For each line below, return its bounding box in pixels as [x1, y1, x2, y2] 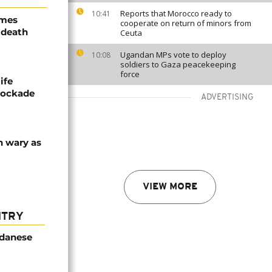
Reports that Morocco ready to [120, 8, 232, 19]
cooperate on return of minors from [120, 18, 251, 29]
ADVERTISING [201, 93, 254, 102]
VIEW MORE [143, 182, 197, 192]
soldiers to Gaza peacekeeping [120, 59, 236, 70]
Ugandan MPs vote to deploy [120, 49, 226, 60]
